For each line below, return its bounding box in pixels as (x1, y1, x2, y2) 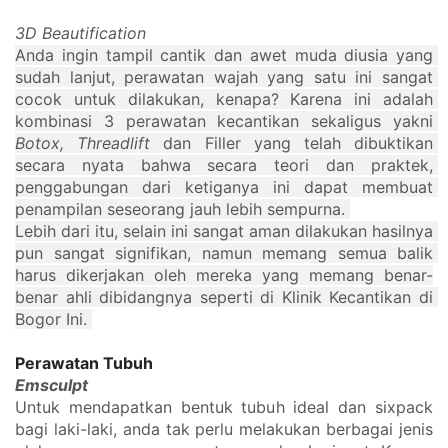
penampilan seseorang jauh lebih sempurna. (15, 199, 350, 220)
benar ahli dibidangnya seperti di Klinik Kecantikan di (15, 287, 433, 308)
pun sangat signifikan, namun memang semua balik (15, 243, 433, 264)
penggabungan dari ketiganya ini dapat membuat (15, 177, 433, 198)
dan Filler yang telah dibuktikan (150, 133, 434, 154)
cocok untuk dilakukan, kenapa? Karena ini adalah (15, 89, 433, 110)
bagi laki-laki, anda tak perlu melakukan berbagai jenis (15, 419, 433, 440)
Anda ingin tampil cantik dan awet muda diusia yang (15, 45, 433, 66)
